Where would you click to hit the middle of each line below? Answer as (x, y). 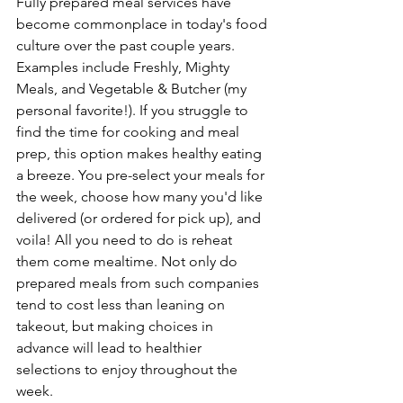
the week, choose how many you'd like (141, 197)
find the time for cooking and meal (130, 132)
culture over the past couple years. (127, 46)
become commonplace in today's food (143, 24)
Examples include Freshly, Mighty (125, 67)
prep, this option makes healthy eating (141, 154)
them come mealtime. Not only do (129, 262)
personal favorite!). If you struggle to (134, 111)
